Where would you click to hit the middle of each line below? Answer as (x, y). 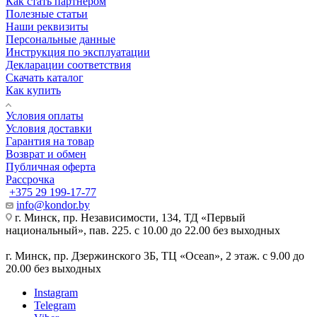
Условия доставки (49, 128)
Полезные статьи (47, 13)
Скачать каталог (45, 77)
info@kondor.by (53, 204)
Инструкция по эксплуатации (78, 52)
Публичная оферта (51, 166)
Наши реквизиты (47, 26)
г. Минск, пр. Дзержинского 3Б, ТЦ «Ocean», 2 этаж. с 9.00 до (155, 255)
